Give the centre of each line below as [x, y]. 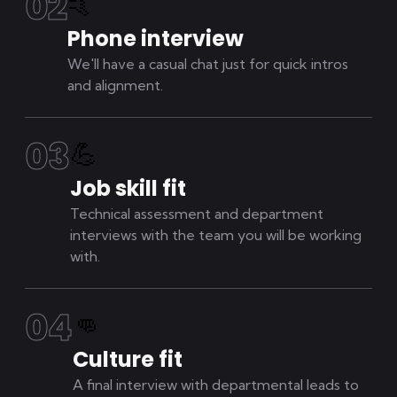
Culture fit [128, 359]
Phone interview [156, 39]
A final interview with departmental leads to [216, 385]
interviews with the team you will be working [216, 235]
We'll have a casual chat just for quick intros [208, 64]
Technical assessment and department [197, 214]
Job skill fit [128, 188]
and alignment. [115, 85]
